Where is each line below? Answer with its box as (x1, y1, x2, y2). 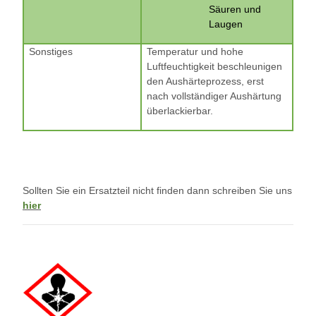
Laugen (209, 18, 243, 30)
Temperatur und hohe (147, 45, 243, 57)
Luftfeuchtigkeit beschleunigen (147, 60, 282, 72)
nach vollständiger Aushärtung (147, 90, 281, 102)
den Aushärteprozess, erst (147, 75, 264, 87)
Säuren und (209, 3, 261, 15)
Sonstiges (29, 45, 73, 57)
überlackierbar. (147, 104, 213, 116)
